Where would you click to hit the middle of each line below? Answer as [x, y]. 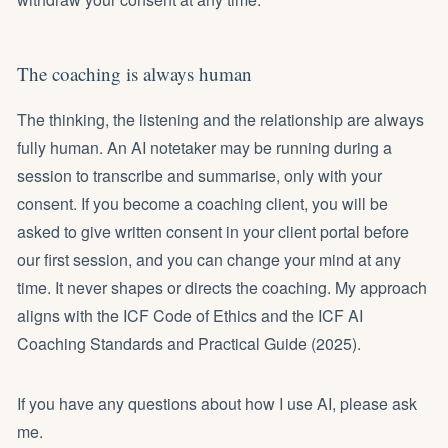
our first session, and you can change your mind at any [209, 259]
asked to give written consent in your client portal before [213, 231]
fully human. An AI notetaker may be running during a [204, 147]
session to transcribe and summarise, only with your [199, 175]
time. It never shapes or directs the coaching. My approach [222, 287]
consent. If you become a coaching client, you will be [202, 203]
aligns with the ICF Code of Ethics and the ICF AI [190, 315]
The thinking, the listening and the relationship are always [220, 119]
